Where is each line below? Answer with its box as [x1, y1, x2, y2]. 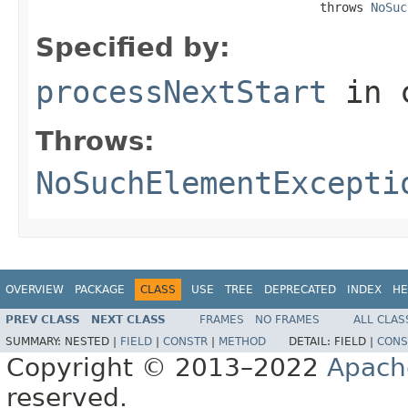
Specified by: [36, 31, 230, 63]
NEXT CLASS [91, 313, 166, 327]
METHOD [219, 335, 266, 349]
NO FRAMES [255, 313, 320, 327]
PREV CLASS [5, 313, 80, 327]
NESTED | [65, 335, 120, 349]
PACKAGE [75, 282, 125, 296]
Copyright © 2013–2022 [6, 352, 327, 383]
